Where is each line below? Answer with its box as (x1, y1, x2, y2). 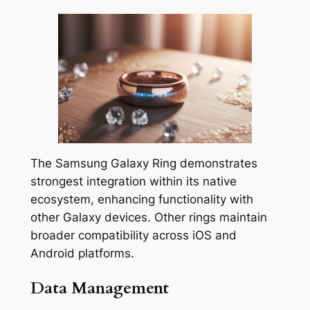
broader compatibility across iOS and (30, 228, 237, 243)
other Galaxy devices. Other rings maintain (30, 210, 267, 225)
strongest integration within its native (30, 174, 237, 189)
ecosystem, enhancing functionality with (30, 192, 253, 207)
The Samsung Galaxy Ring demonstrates (30, 156, 257, 171)
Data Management (30, 277, 169, 299)
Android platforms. (30, 246, 134, 261)
